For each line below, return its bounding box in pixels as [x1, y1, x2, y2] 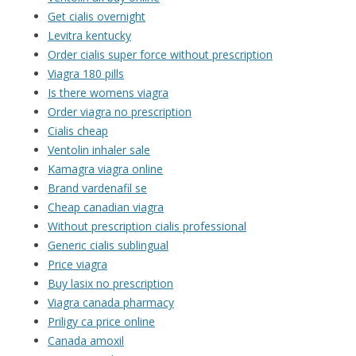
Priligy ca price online [48, 314, 155, 330]
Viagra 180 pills [48, 66, 124, 82]
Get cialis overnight [48, 9, 145, 25]
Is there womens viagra [48, 85, 168, 101]
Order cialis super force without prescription [48, 47, 273, 63]
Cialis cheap [48, 123, 108, 139]
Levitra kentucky [48, 28, 131, 44]
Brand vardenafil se [48, 180, 147, 196]
